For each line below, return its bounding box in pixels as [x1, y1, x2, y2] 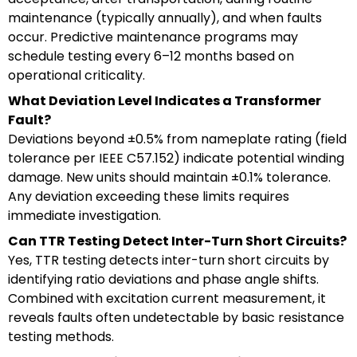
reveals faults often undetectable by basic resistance [8, 308, 344, 327]
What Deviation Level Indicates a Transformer [8, 91, 321, 110]
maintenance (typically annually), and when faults [8, 8, 322, 27]
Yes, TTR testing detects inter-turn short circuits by [8, 250, 329, 269]
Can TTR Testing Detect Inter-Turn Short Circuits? [8, 231, 347, 250]
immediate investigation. [8, 206, 161, 225]
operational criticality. [8, 65, 145, 84]
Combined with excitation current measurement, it [8, 288, 326, 308]
